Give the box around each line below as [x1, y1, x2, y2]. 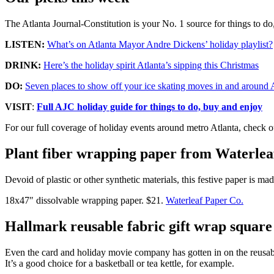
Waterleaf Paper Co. [166, 194, 243, 206]
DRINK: [5, 59, 41, 70]
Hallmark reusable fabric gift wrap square [5, 218, 272, 234]
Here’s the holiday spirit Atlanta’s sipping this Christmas [43, 59, 259, 70]
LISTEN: [5, 39, 45, 50]
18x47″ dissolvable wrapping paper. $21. [5, 194, 166, 206]
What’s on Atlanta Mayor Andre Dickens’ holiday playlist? [47, 39, 273, 50]
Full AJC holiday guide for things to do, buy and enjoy [37, 101, 262, 112]
